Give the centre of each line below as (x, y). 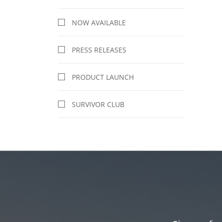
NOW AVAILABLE (99, 22)
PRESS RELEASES (99, 50)
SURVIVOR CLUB (98, 104)
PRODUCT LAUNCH (103, 77)
